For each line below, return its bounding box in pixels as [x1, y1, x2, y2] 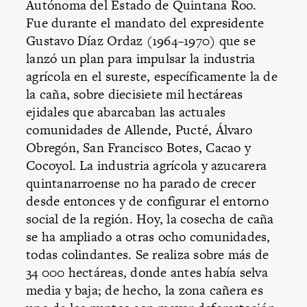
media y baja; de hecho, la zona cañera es [26, 281, 263, 300]
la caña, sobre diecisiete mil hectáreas [26, 85, 243, 104]
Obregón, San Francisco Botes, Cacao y [26, 138, 251, 158]
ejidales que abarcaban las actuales [26, 103, 226, 122]
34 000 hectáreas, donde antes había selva [26, 263, 268, 282]
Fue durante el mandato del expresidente [26, 14, 265, 33]
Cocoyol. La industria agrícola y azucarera [26, 156, 267, 175]
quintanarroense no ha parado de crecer [26, 174, 256, 193]
